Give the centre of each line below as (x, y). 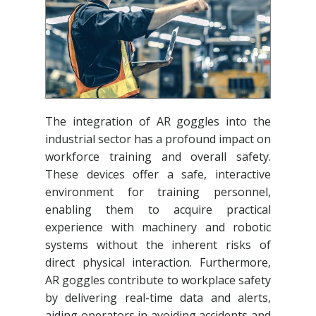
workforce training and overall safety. (158, 157)
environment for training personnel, (158, 192)
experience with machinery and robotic (158, 227)
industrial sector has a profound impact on (158, 139)
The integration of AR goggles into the (158, 122)
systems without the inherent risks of (158, 245)
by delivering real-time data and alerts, (158, 298)
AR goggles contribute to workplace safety (158, 280)
